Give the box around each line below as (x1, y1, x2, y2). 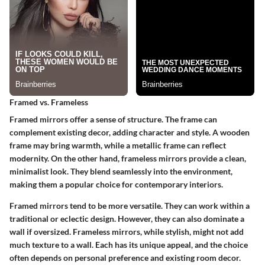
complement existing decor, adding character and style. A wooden (9, 127, 250, 137)
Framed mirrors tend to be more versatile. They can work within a (9, 201, 250, 211)
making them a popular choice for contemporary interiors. (9, 179, 223, 189)
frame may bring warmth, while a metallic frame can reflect (9, 140, 226, 150)
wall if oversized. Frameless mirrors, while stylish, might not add (9, 227, 244, 237)
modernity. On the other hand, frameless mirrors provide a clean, (9, 153, 246, 163)
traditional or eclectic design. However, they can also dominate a (9, 214, 244, 224)
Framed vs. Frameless (9, 97, 88, 107)
